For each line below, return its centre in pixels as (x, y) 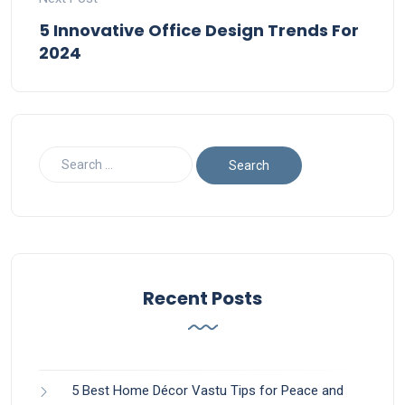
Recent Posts (202, 299)
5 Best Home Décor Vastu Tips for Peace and (207, 391)
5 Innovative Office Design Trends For (199, 31)
